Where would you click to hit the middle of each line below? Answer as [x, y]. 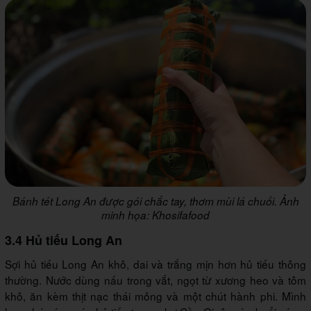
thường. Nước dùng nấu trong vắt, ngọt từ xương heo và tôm [155, 279]
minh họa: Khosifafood [155, 215]
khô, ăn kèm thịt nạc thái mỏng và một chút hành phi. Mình [155, 295]
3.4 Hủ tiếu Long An [64, 240]
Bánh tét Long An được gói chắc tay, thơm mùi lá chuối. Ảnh [155, 201]
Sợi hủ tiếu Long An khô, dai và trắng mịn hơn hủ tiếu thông [155, 263]
